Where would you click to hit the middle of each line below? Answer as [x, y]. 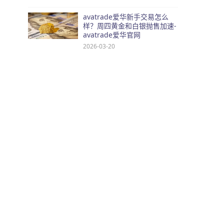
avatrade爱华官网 [112, 35]
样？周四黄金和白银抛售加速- [130, 26]
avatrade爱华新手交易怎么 [126, 17]
